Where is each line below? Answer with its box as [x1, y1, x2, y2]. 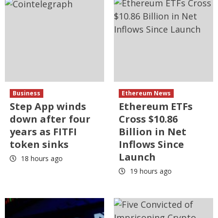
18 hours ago [19, 153, 63, 163]
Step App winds [10, 99, 86, 113]
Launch [119, 150, 156, 163]
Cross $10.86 [119, 112, 178, 126]
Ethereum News [122, 89, 171, 97]
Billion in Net [119, 125, 186, 138]
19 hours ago [128, 166, 172, 176]
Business [13, 89, 40, 97]
